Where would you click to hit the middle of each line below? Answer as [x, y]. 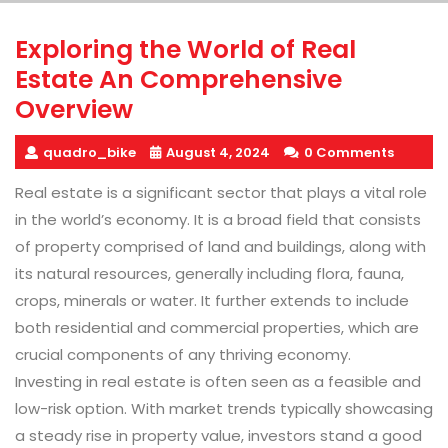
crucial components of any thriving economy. [183, 355]
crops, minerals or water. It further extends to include [212, 301]
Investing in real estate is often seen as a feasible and [218, 382]
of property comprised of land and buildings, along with [220, 247]
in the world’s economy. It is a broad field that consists [218, 220]
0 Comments [349, 153]
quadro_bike [89, 153]
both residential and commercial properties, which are [217, 328]
